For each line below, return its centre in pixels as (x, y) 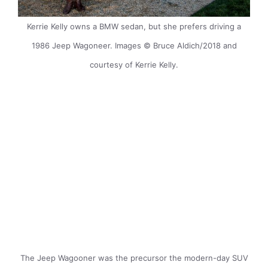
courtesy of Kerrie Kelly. (134, 64)
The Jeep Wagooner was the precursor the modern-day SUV (134, 258)
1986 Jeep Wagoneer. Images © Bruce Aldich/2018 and (134, 45)
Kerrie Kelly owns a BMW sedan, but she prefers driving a (134, 26)
